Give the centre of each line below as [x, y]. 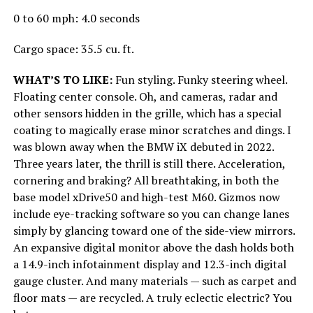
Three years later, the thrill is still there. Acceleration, [149, 163]
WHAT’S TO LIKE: [63, 79]
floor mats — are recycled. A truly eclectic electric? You [152, 297]
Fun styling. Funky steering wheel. [199, 79]
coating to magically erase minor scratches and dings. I [152, 130]
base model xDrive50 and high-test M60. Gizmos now [146, 197]
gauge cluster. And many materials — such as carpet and [154, 281]
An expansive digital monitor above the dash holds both [153, 247]
